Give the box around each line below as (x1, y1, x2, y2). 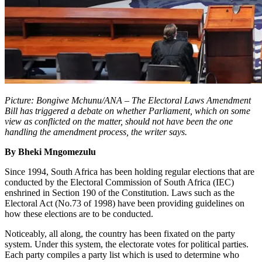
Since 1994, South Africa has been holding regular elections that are (5, 167, 254, 177)
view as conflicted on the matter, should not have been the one (5, 116, 233, 127)
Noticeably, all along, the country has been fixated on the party (5, 229, 235, 239)
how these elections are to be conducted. (5, 209, 153, 219)
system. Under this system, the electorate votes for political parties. (5, 239, 249, 250)
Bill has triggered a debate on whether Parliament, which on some (5, 106, 250, 116)
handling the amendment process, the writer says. (5, 127, 187, 137)
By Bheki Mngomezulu (5, 147, 96, 157)
